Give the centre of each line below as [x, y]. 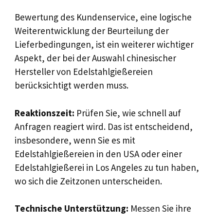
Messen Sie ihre [160, 208]
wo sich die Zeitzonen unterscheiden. [88, 181]
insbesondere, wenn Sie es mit [75, 140]
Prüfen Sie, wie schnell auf [128, 113]
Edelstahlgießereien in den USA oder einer [98, 154]
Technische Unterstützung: [72, 208]
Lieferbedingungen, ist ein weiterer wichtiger [104, 44]
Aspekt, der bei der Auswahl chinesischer [95, 58]
